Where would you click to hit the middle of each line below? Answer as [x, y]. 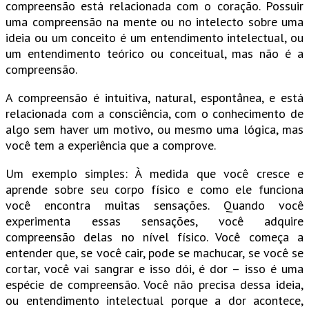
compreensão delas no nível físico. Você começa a [154, 237]
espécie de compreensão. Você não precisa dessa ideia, [154, 285]
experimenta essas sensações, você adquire [154, 221]
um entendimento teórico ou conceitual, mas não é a [154, 54]
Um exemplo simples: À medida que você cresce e [154, 174]
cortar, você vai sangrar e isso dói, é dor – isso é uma [154, 269]
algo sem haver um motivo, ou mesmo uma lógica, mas [154, 130]
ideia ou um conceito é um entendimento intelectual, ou [154, 38]
